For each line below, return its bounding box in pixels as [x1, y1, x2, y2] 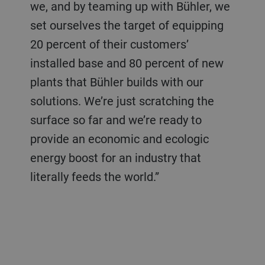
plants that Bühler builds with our [30, 73, 203, 90]
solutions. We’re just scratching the [30, 92, 214, 109]
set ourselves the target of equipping [30, 17, 224, 33]
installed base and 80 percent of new [30, 54, 224, 71]
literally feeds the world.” [30, 168, 159, 185]
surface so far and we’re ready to [30, 111, 202, 128]
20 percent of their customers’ [30, 35, 189, 52]
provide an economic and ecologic [30, 130, 209, 147]
